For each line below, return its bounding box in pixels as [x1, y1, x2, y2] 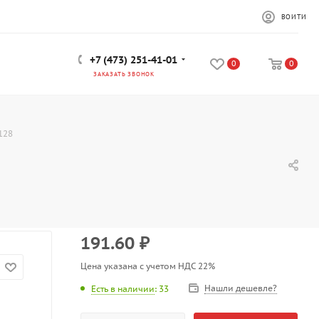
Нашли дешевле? [204, 283, 277, 293]
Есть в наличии [91, 283, 155, 294]
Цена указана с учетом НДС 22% [80, 261, 215, 271]
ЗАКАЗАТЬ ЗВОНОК [93, 69, 155, 78]
